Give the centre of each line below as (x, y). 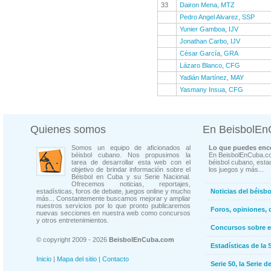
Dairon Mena (198, 5)
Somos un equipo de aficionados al (131, 148)
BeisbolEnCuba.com (142, 240)
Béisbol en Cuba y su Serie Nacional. (131, 177)
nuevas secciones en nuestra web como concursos (113, 213)
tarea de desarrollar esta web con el (131, 162)
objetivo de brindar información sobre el (131, 169)
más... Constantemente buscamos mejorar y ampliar (113, 198)
